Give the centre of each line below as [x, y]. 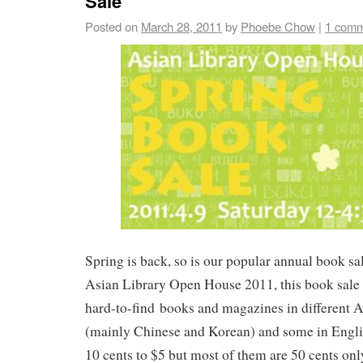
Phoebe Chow [278, 27]
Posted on [111, 27]
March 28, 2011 [181, 27]
